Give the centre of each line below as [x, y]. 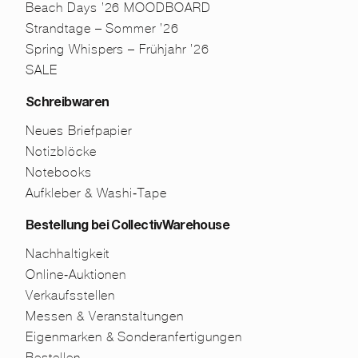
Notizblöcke [61, 151]
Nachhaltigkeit [68, 253]
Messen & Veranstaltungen [105, 316]
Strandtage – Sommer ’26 [103, 28]
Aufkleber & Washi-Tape [97, 193]
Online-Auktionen [76, 274]
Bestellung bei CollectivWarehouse [127, 227]
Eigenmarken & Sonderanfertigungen [134, 336]
